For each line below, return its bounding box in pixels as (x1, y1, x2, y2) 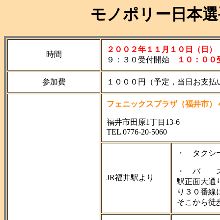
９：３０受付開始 (107, 55, 177, 64)
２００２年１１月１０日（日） (107, 45, 217, 54)
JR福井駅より (107, 173, 154, 182)
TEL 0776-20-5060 (107, 128, 167, 137)
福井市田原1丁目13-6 (107, 118, 180, 127)
